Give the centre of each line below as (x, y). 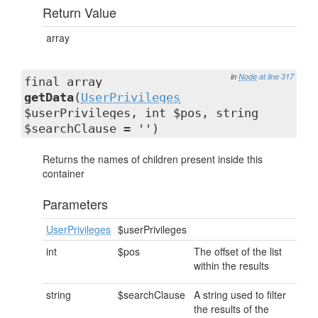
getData (49, 97)
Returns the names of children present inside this (153, 159)
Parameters (75, 204)
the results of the (231, 309)
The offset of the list (238, 251)
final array (63, 82)
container (64, 173)
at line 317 (276, 76)
